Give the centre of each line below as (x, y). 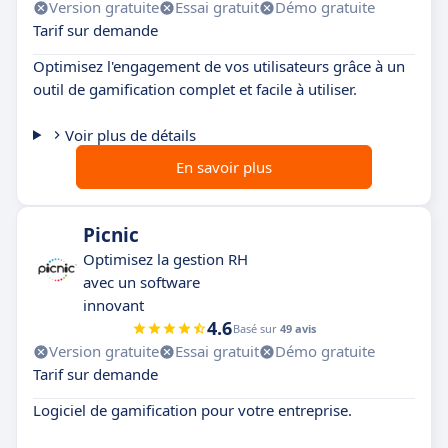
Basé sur (256, 329)
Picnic (111, 235)
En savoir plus (224, 167)
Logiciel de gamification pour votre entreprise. (192, 410)
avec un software (141, 282)
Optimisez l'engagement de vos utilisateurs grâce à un (219, 66)
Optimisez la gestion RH (165, 259)
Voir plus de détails (130, 135)
